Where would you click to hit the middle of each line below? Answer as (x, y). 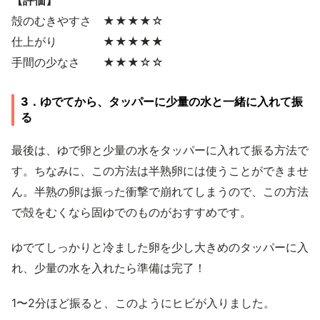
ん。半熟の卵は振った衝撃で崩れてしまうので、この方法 (160, 191)
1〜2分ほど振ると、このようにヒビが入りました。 (143, 302)
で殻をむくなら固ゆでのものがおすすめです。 (131, 212)
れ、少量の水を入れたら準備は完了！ (109, 267)
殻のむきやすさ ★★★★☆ (87, 20)
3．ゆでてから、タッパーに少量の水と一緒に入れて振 (162, 101)
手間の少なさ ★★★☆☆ (87, 62)
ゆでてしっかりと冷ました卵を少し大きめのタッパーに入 (160, 247)
